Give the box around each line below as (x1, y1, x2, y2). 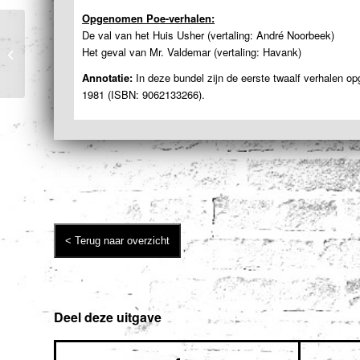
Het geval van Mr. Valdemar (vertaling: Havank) (82, 44, 301, 60)
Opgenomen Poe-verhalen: (82, 10, 215, 27)
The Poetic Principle (28, 38, 122, 53)
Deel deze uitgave (54, 308, 162, 327)
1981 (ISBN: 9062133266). (82, 87, 205, 103)
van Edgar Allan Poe (28, 55, 124, 70)
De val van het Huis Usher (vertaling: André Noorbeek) (82, 27, 334, 43)
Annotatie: (82, 70, 133, 86)
